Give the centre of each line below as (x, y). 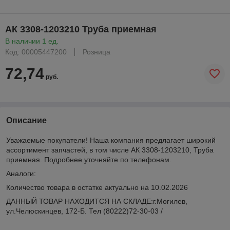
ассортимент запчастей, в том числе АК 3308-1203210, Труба (110, 150)
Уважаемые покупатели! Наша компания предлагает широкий (111, 140)
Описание (26, 120)
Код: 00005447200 (36, 52)
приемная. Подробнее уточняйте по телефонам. (89, 160)
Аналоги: (21, 174)
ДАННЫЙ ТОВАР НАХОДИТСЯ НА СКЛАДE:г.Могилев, (97, 201)
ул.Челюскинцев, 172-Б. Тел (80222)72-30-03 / (84, 211)
